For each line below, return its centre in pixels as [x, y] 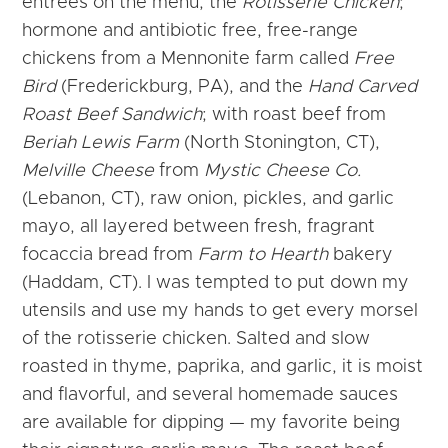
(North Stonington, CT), [280, 142]
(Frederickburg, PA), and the [182, 86]
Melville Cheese [88, 170]
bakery [361, 254]
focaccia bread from [110, 254]
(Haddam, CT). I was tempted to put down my [216, 282]
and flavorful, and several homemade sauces [210, 394]
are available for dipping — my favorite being [211, 422]
